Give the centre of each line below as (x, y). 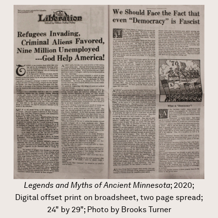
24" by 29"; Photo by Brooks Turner (109, 209)
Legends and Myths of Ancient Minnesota (97, 185)
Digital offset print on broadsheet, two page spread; (109, 197)
